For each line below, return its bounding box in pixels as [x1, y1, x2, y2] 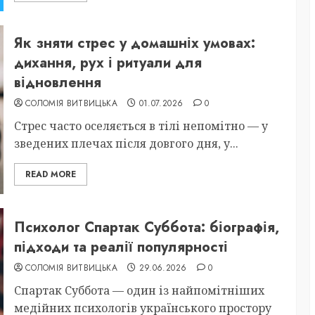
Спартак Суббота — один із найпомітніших [13, 282, 264, 298]
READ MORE [25, 168, 76, 181]
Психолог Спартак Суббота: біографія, [13, 217, 279, 238]
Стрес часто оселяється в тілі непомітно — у [13, 118, 268, 134]
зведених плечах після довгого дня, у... [13, 136, 238, 151]
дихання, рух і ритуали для [13, 53, 202, 73]
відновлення [13, 72, 101, 93]
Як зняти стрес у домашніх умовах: [13, 33, 255, 53]
